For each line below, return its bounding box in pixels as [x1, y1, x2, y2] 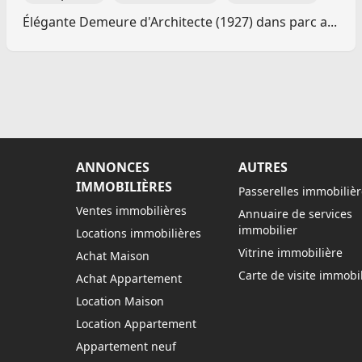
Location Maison [76, 293, 165, 309]
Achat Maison [76, 248, 150, 263]
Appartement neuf [76, 339, 177, 354]
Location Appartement [76, 316, 197, 331]
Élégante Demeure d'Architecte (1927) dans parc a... [23, 13, 337, 31]
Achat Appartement [76, 271, 183, 286]
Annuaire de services [238, 206, 352, 221]
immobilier [238, 222, 297, 238]
